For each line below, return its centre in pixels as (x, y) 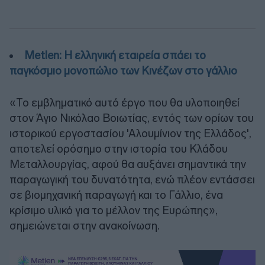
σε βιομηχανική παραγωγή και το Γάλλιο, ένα (116, 195)
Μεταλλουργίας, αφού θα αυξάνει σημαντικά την (128, 164)
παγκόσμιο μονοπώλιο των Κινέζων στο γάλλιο (123, 70)
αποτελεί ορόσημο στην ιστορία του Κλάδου (119, 148)
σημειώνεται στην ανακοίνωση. (85, 225)
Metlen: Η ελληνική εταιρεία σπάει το (115, 55)
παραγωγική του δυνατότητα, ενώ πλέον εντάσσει (132, 179)
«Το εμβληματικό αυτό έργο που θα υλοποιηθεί (125, 102)
